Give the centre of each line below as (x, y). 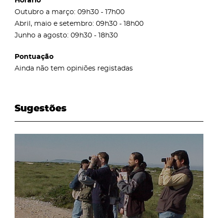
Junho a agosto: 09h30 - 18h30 (66, 35)
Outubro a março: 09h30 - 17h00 (70, 12)
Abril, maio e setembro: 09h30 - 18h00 (79, 24)
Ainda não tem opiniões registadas (74, 68)
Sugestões (41, 109)
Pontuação (34, 57)
